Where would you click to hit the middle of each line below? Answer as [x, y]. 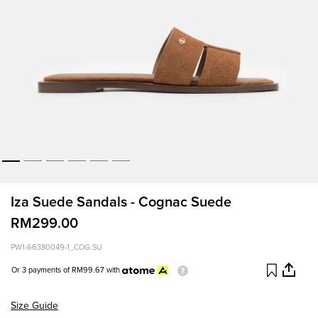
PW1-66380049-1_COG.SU [56, 248]
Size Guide [34, 306]
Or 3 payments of [40, 270]
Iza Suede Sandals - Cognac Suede [121, 203]
